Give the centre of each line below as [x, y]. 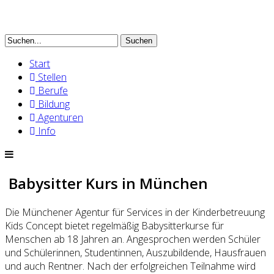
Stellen [51, 77]
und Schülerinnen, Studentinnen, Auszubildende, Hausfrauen [135, 252]
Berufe [52, 91]
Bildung [53, 104]
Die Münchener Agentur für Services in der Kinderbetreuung [135, 212]
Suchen [139, 41]
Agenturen [59, 117]
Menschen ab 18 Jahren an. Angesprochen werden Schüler [133, 239]
